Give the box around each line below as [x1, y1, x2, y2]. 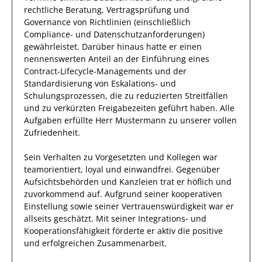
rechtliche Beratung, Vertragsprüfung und [24, 4, 189, 15]
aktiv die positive [155, 225, 223, 236]
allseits [24, 213, 54, 224]
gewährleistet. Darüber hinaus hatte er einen [24, 41, 202, 52]
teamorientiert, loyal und [24, 164, 122, 175]
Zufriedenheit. [24, 127, 80, 138]
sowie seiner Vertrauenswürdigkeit [70, 201, 206, 212]
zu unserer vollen [166, 115, 237, 126]
